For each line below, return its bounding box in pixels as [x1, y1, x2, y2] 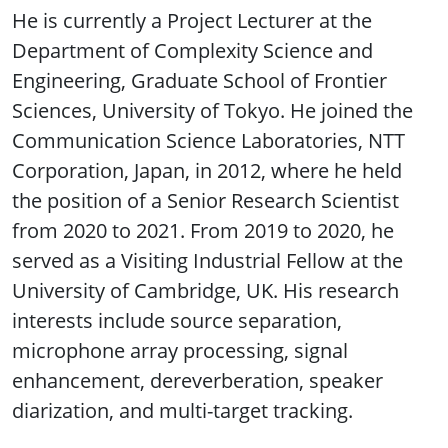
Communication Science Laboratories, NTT [12, 126, 405, 154]
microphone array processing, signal [12, 336, 348, 364]
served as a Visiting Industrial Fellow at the [12, 246, 403, 274]
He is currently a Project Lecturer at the [12, 6, 372, 34]
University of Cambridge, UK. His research [12, 276, 399, 304]
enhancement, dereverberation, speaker [12, 366, 383, 394]
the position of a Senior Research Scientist [12, 186, 399, 214]
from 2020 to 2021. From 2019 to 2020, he [12, 216, 394, 244]
